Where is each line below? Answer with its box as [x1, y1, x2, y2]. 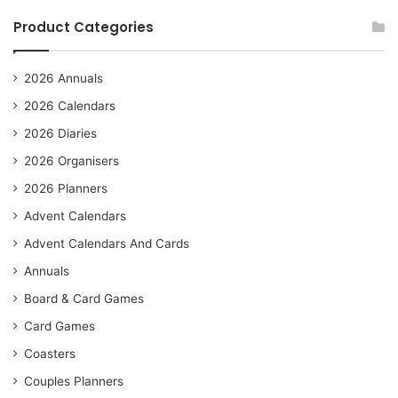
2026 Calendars [24, 99, 115, 114]
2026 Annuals [24, 71, 103, 86]
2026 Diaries [24, 126, 97, 141]
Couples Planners [24, 374, 123, 389]
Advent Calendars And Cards [24, 236, 189, 251]
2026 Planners [24, 181, 107, 196]
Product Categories [13, 18, 154, 37]
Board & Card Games [24, 291, 144, 306]
